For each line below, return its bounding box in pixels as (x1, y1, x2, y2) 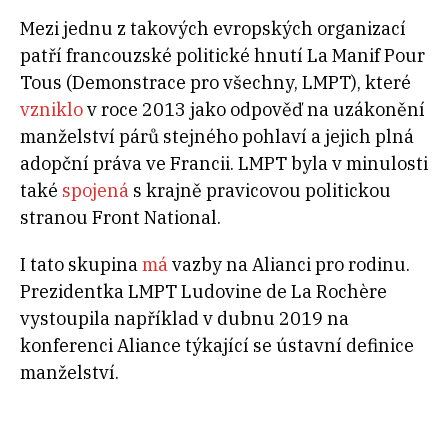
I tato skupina (20, 253, 138, 276)
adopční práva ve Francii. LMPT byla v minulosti (20, 152, 428, 175)
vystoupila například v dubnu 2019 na (20, 307, 349, 330)
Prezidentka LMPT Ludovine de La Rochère (20, 280, 387, 303)
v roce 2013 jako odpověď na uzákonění (83, 98, 425, 121)
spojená (62, 179, 129, 202)
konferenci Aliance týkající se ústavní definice (20, 334, 414, 357)
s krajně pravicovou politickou (129, 179, 391, 202)
